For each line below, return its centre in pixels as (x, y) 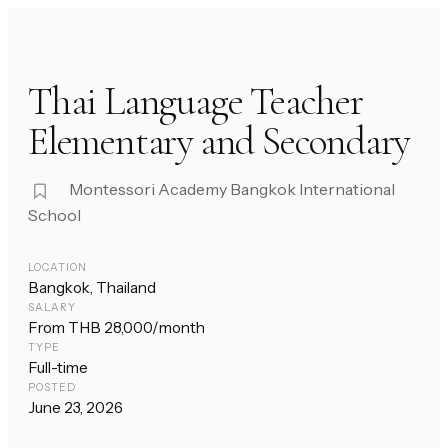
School (54, 215)
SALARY (52, 308)
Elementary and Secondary (219, 141)
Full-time (58, 368)
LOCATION (58, 268)
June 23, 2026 (75, 408)
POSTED (52, 388)
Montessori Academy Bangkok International (232, 189)
